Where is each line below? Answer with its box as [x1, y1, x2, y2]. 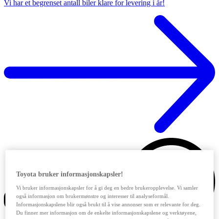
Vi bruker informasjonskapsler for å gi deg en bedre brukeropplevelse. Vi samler [16, 185, 198, 191]
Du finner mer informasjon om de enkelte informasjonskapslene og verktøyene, [16, 210, 197, 216]
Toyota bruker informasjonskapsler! [16, 171, 124, 178]
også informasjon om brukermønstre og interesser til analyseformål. [16, 193, 170, 199]
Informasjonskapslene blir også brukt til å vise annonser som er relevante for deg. [16, 201, 201, 208]
